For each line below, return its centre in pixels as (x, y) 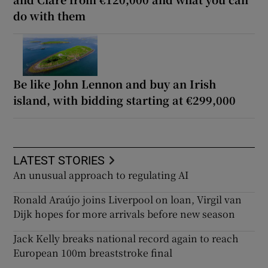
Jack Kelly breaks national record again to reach (126, 238)
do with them (50, 15)
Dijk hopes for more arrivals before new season (124, 214)
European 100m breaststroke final (93, 252)
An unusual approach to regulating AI (101, 175)
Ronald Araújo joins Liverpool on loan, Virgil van (128, 199)
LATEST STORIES (59, 160)
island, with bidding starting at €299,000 (125, 100)
